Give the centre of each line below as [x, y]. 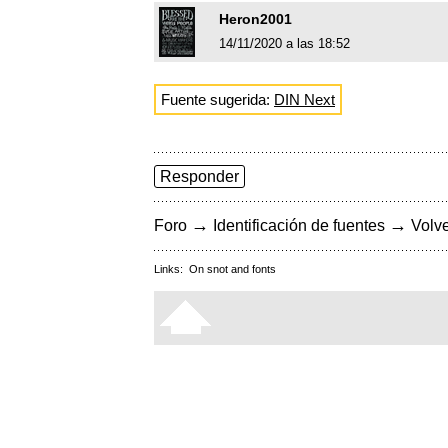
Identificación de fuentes [299, 226]
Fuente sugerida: [217, 100]
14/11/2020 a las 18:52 [284, 44]
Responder [199, 177]
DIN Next [304, 100]
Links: [171, 269]
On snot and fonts [232, 269]
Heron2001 [255, 19]
